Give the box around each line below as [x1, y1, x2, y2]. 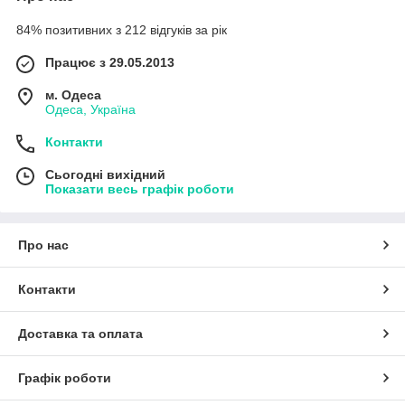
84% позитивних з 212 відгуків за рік [16, 22, 227, 37]
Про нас [18, 237, 69, 252]
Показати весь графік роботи [45, 181, 234, 196]
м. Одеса [45, 87, 101, 102]
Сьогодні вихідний [45, 166, 165, 182]
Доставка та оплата [18, 325, 143, 341]
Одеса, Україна [45, 101, 136, 117]
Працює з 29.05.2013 [45, 54, 174, 70]
